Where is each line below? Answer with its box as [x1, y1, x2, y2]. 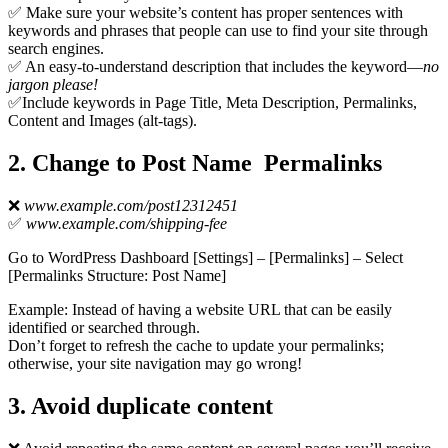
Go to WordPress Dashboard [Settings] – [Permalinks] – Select [8, 248, 403, 266]
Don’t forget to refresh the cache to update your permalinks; [8, 336, 384, 354]
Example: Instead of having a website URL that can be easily [8, 300, 392, 318]
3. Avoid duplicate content [8, 392, 273, 419]
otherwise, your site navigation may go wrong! [8, 354, 302, 372]
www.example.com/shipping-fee [26, 214, 231, 232]
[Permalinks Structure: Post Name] [8, 266, 226, 284]
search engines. [8, 40, 104, 58]
